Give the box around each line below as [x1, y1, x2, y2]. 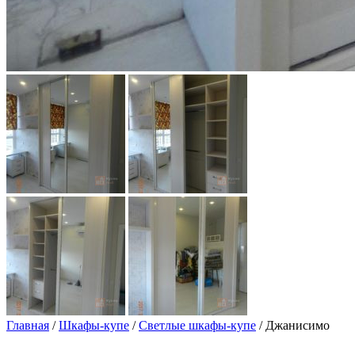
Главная [6, 319, 49, 332]
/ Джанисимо [256, 319, 330, 332]
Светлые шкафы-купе [139, 319, 256, 332]
